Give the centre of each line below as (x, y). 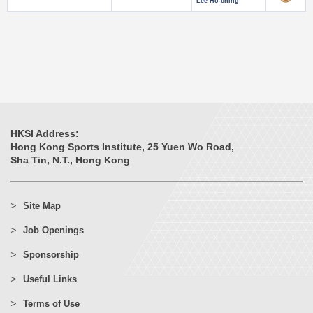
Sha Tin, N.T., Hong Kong (70, 160)
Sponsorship (51, 255)
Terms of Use (51, 304)
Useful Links (50, 279)
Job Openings (53, 230)
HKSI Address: (45, 133)
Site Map (42, 206)
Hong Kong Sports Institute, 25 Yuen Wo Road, (122, 147)
